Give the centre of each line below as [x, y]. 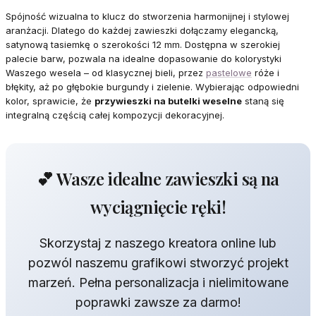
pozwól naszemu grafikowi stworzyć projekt [158, 263]
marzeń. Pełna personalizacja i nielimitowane [158, 283]
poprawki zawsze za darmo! [158, 303]
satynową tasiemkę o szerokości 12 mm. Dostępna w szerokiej [143, 45]
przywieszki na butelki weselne [168, 101]
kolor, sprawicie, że [50, 101]
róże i [266, 73]
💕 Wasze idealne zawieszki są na [158, 179]
